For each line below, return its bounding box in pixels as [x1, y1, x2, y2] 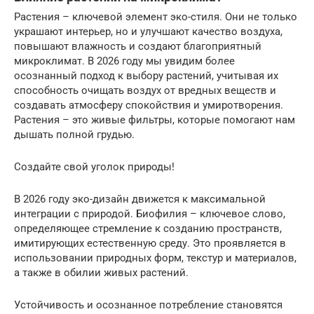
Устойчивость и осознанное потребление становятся [14, 299, 282, 311]
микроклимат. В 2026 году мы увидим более [14, 55, 235, 67]
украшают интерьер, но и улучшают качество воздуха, [14, 25, 282, 38]
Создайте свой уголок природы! [14, 161, 175, 173]
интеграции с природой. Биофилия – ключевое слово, [14, 207, 285, 220]
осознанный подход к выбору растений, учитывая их [14, 69, 278, 82]
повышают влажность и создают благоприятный [14, 40, 261, 53]
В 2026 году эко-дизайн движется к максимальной [14, 193, 266, 205]
